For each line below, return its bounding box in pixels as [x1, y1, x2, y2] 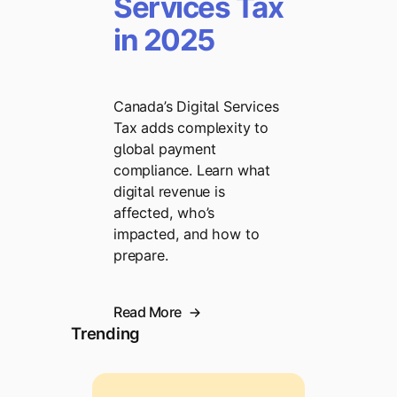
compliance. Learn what [113, 160, 270, 179]
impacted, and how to [113, 224, 260, 243]
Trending [71, 323, 141, 344]
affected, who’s [113, 203, 215, 222]
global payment [113, 139, 216, 158]
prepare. [113, 245, 168, 264]
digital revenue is [113, 182, 225, 200]
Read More [113, 303, 182, 322]
